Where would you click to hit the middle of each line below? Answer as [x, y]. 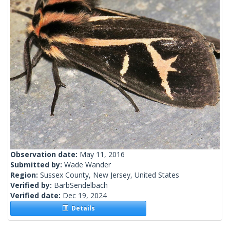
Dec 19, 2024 [85, 196]
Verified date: [36, 196]
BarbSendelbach [81, 185]
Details [81, 208]
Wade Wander [88, 165]
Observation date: [45, 155]
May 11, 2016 [102, 155]
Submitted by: [37, 165]
